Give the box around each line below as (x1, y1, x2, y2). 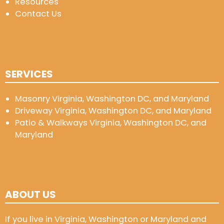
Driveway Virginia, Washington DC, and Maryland (15, 104, 211, 116)
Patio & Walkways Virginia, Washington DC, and (15, 116, 206, 128)
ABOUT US (5, 187, 56, 202)
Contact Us (15, 8, 61, 20)
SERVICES (5, 66, 53, 81)
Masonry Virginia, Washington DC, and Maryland (15, 92, 209, 104)
